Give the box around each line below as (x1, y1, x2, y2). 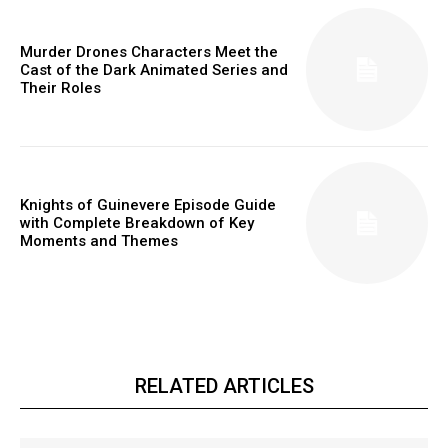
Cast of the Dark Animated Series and (20, 60, 288, 79)
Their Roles (20, 78, 101, 97)
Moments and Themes (20, 232, 178, 251)
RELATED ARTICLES (134, 374, 314, 399)
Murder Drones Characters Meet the (20, 42, 278, 61)
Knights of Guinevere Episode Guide (20, 196, 276, 215)
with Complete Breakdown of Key (20, 214, 254, 233)
